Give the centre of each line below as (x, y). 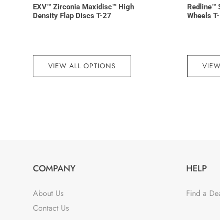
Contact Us (51, 208)
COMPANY (55, 169)
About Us (48, 193)
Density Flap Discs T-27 (72, 16)
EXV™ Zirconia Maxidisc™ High (84, 7)
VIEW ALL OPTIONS (82, 66)
